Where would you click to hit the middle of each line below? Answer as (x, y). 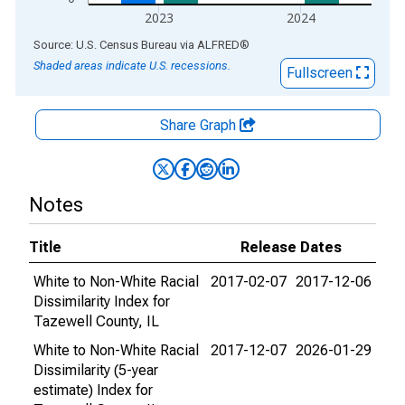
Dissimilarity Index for (102, 301)
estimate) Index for (93, 390)
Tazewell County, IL (96, 321)
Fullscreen (321, 73)
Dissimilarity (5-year (96, 370)
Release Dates (291, 247)
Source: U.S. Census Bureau (105, 45)
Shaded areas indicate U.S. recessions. (132, 66)
